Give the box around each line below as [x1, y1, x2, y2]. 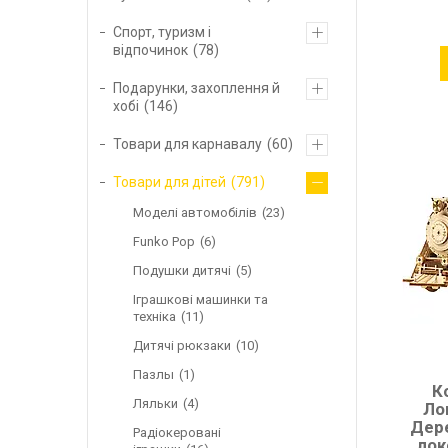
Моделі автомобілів [133, 204, 257, 220]
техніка [133, 308, 176, 324]
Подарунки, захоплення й [113, 79, 280, 96]
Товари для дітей [113, 173, 226, 190]
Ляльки [133, 395, 178, 411]
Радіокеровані [133, 424, 221, 440]
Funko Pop [133, 233, 195, 249]
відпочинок [113, 41, 188, 58]
